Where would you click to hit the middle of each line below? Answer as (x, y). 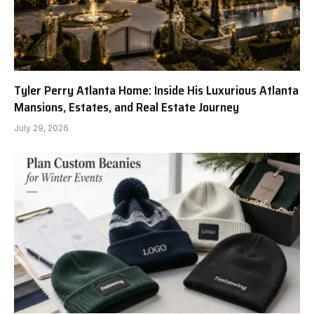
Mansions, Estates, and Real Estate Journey (127, 107)
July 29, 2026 (41, 128)
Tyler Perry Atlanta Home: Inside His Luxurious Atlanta (156, 90)
